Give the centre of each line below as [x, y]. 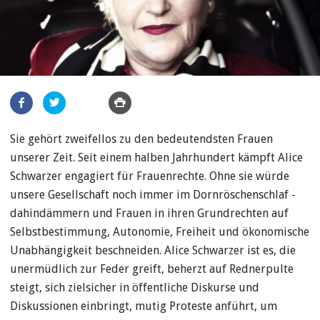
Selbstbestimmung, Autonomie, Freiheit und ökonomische [160, 232]
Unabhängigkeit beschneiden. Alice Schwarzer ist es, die [153, 250]
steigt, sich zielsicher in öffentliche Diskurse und [135, 287]
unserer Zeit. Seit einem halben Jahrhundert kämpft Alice [156, 157]
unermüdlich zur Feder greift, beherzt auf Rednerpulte [152, 269]
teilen [24, 118]
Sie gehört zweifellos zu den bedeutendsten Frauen [141, 139]
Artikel [27, 100]
